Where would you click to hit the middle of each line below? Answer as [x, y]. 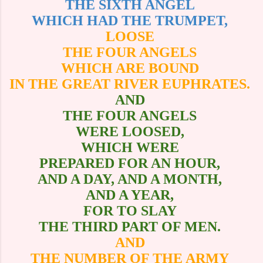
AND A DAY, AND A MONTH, [131, 179]
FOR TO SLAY [131, 210]
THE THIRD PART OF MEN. [131, 226]
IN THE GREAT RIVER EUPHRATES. [131, 84]
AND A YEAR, [131, 195]
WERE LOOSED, [131, 131]
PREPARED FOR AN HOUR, [131, 163]
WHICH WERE [131, 147]
